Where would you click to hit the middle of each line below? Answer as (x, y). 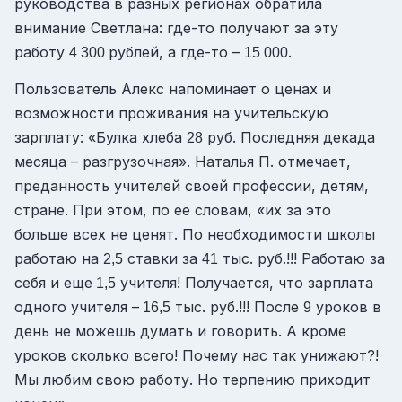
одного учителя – (77, 306)
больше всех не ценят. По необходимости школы (195, 234)
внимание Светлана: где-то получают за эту (176, 28)
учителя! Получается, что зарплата (245, 282)
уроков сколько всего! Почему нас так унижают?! (197, 355)
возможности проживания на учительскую (171, 113)
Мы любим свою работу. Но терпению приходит (192, 379)
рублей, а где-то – (176, 52)
